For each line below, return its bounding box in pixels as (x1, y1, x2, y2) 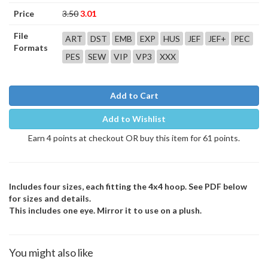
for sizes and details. (9, 193, 91, 203)
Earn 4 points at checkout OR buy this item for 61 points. (28, 133, 240, 143)
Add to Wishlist (102, 114, 166, 124)
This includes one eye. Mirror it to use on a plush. (9, 205, 202, 215)
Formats (14, 42, 48, 53)
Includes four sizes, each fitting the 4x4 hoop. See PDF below (9, 181, 247, 191)
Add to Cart (109, 90, 159, 100)
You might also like (9, 246, 93, 259)
